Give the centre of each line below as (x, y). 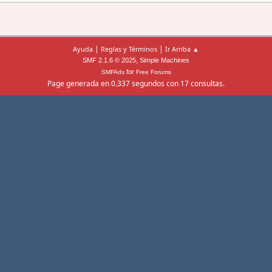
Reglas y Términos (129, 49)
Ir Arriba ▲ (182, 49)
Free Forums (153, 72)
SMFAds (113, 72)
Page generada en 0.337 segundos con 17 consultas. (136, 83)
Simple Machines (165, 60)
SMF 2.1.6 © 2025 (109, 60)
